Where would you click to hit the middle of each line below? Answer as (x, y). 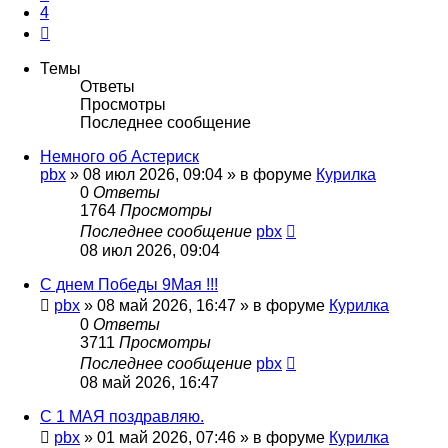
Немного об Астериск (119, 157)
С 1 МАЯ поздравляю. (122, 417)
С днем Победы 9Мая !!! (129, 285)
